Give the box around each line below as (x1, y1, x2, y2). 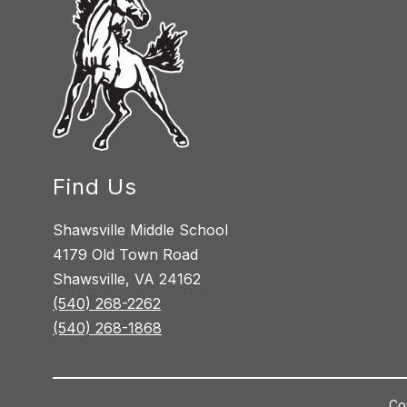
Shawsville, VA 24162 (53, 269, 202, 288)
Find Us (53, 173, 138, 200)
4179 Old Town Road (53, 244, 199, 263)
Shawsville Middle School (53, 220, 229, 239)
